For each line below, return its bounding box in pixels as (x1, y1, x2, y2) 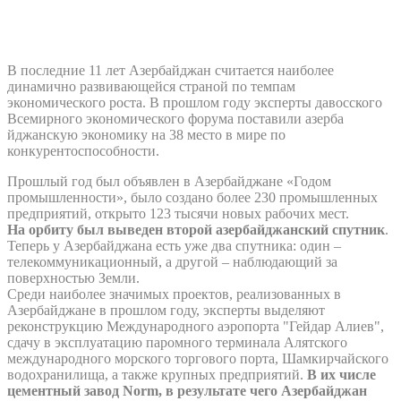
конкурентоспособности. (7, 142, 159, 158)
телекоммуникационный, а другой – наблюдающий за (7, 253, 337, 269)
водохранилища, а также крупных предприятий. (7, 366, 307, 382)
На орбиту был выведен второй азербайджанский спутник (7, 221, 385, 237)
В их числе (307, 366, 376, 382)
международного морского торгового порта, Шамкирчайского (7, 350, 388, 366)
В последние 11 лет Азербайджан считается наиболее (7, 62, 334, 78)
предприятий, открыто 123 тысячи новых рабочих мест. (7, 205, 349, 221)
